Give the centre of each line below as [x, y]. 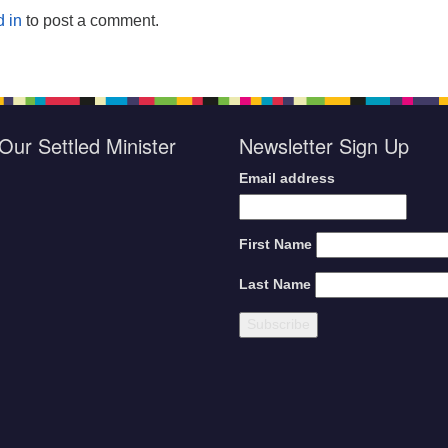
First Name [275, 244]
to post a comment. [90, 20]
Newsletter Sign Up [324, 145]
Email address [287, 178]
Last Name [275, 284]
